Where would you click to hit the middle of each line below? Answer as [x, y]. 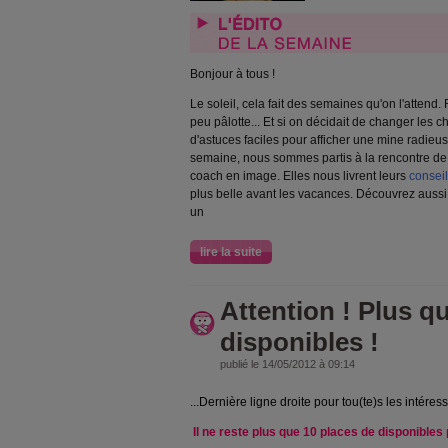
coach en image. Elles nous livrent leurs [299, 176]
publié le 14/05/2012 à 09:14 [287, 364]
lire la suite [231, 252]
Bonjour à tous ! [232, 74]
